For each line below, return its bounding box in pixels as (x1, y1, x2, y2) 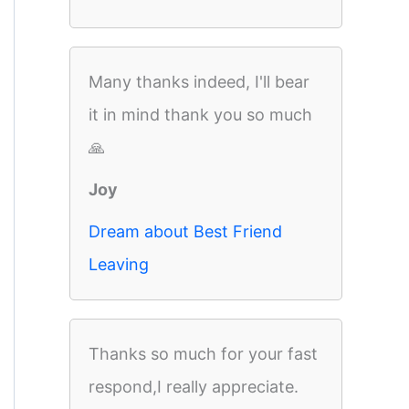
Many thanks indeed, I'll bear (89, 72, 309, 91)
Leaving (89, 255, 149, 274)
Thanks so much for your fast (89, 344, 318, 363)
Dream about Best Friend (89, 222, 282, 241)
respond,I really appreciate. (89, 377, 299, 396)
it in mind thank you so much (89, 105, 312, 124)
